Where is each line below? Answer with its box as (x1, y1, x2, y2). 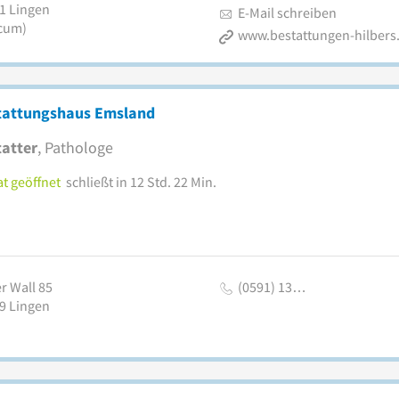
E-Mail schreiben (237, 4, 337, 21)
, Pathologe (37, 137, 113, 158)
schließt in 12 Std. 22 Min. (65, 173, 216, 191)
